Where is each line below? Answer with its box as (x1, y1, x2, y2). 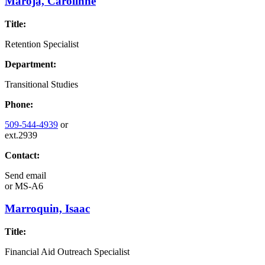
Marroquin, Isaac (5, 202, 90, 215)
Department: (5, 59, 56, 69)
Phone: (5, 99, 33, 109)
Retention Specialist (5, 38, 79, 49)
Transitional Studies (5, 79, 78, 89)
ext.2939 (5, 130, 37, 140)
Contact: (5, 150, 40, 160)
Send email (5, 170, 46, 180)
